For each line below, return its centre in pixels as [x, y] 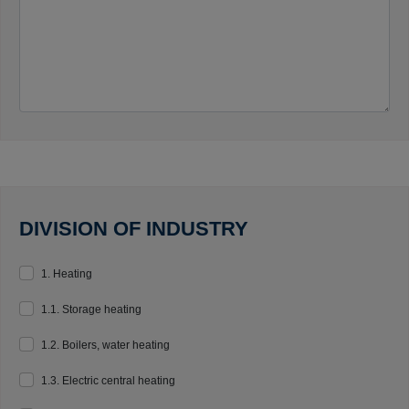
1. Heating [67, 274]
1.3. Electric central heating [108, 381]
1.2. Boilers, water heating [105, 345]
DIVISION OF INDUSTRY [134, 229]
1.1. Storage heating [91, 309]
